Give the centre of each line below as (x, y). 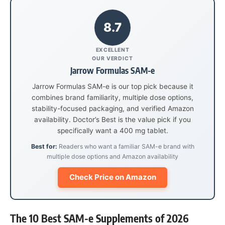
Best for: (44, 146)
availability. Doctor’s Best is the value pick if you (113, 119)
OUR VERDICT (113, 59)
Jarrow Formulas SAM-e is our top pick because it (113, 86)
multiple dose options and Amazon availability (113, 156)
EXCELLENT (113, 50)
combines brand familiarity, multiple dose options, (113, 97)
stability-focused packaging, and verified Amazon (113, 108)
